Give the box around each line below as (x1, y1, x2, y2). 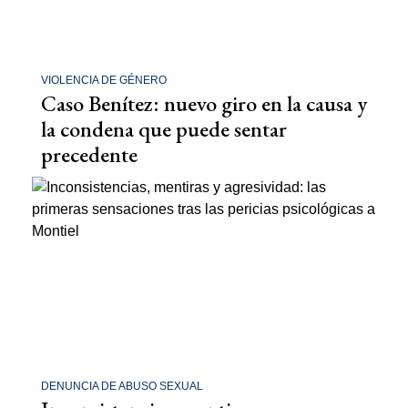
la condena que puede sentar (41, 115, 287, 143)
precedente (41, 140, 138, 168)
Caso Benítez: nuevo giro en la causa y (41, 89, 367, 117)
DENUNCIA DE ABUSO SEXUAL (41, 379, 203, 393)
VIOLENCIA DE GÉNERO (41, 74, 167, 87)
